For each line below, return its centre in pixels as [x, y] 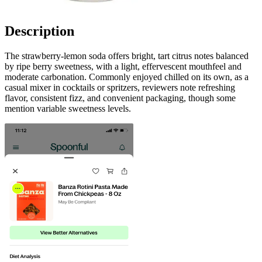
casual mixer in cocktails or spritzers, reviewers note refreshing [120, 87]
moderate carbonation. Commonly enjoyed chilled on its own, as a [127, 77]
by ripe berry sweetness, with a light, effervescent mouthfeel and [123, 66]
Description [39, 31]
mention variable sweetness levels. [68, 108]
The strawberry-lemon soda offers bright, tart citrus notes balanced [127, 56]
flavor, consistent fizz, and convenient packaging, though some [120, 98]
